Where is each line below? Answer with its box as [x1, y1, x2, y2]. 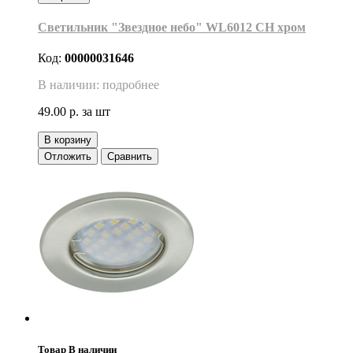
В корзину [44, 134, 91, 147]
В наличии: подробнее [38, 78, 159, 92]
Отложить [44, 150, 91, 163]
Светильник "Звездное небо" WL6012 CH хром [38, 20, 306, 35]
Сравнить [107, 150, 152, 163]
